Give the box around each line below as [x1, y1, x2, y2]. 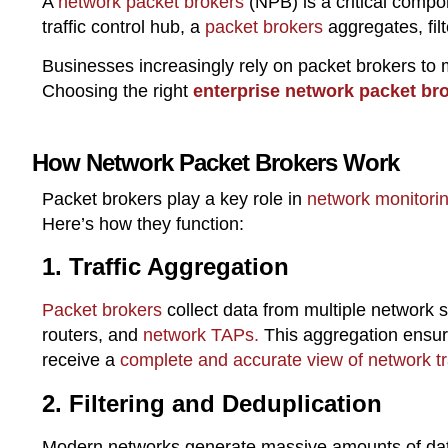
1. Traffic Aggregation [42, 253, 289, 281]
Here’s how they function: [42, 213, 244, 234]
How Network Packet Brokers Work [32, 148, 399, 176]
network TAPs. [143, 325, 259, 346]
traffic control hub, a [42, 17, 205, 37]
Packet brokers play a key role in [42, 188, 307, 209]
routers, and [42, 325, 143, 346]
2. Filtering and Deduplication [42, 389, 382, 417]
